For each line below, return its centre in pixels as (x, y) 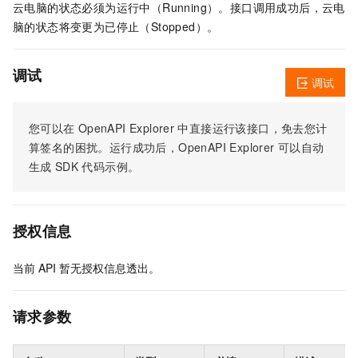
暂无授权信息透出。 (110, 268)
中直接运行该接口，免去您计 (253, 128)
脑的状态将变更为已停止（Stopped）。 (116, 27)
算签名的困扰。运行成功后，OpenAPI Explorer (152, 147)
